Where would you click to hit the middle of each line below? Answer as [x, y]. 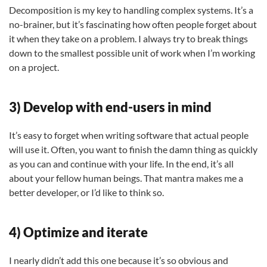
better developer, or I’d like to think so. [86, 192]
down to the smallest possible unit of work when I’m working [132, 53]
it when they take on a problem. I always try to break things [128, 38]
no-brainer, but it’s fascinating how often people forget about [133, 24]
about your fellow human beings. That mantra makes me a [126, 178]
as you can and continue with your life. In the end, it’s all [121, 164]
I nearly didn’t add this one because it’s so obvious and [119, 260]
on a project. [34, 67]
